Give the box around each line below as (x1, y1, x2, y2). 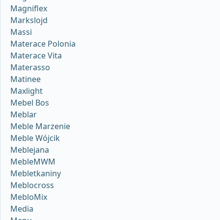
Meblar (10, 109, 37, 120)
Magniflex (10, 3, 47, 14)
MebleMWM (10, 156, 55, 167)
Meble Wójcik (10, 133, 60, 144)
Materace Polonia (10, 38, 76, 50)
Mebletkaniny (10, 168, 61, 179)
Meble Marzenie (10, 121, 70, 132)
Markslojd (10, 15, 48, 26)
